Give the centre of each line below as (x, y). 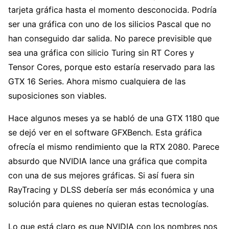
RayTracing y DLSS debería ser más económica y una (111, 190)
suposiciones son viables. (57, 96)
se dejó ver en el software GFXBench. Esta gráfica (105, 133)
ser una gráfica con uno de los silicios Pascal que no (110, 24)
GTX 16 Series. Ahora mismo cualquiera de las (97, 82)
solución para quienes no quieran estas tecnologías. (108, 204)
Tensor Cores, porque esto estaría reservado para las (111, 67)
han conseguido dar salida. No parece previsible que (110, 39)
